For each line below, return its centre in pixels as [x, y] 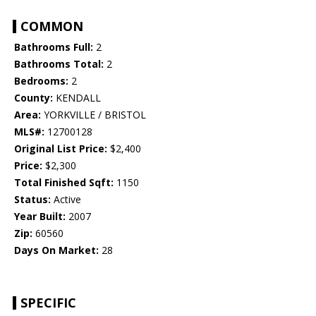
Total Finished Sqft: [64, 183]
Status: [32, 200]
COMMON [52, 26]
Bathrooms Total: [59, 64]
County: [34, 98]
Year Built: [40, 217]
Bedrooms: [41, 81]
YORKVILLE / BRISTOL [93, 115]
